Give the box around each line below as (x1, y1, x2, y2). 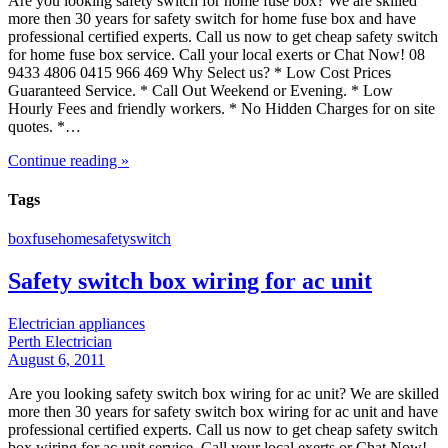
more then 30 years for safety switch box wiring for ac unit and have (8, 403, 438, 421)
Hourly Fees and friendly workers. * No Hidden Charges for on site (8, 99, 435, 117)
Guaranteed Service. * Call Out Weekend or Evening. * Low (8, 81, 393, 99)
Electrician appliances (8, 315, 145, 333)
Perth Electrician (8, 333, 112, 351)
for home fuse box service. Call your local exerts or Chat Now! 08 (8, 45, 425, 63)
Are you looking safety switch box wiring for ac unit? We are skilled (8, 385, 439, 403)
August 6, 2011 (8, 351, 105, 369)
